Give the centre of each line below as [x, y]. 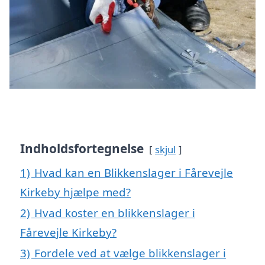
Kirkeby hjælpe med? [75, 192]
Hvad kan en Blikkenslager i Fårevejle [134, 172]
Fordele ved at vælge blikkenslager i [130, 253]
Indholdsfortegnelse [82, 148]
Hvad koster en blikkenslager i [115, 212]
